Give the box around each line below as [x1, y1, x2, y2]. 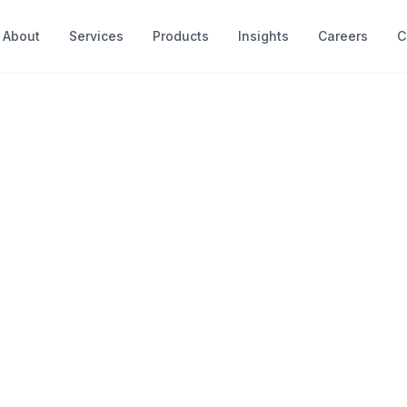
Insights [238, 28, 289, 44]
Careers [318, 28, 368, 44]
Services [69, 28, 124, 44]
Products [153, 28, 209, 44]
